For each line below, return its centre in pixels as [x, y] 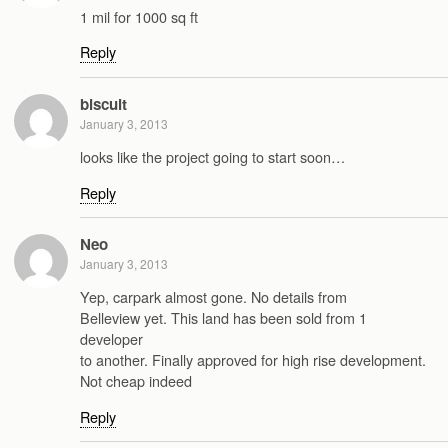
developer [111, 339]
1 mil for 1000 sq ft [139, 16]
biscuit [103, 103]
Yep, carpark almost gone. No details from [213, 297]
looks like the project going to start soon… [212, 157]
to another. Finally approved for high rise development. [253, 360]
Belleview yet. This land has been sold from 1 [223, 318]
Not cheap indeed [136, 381]
